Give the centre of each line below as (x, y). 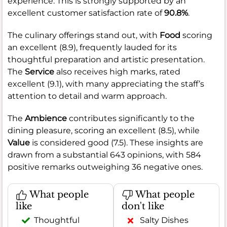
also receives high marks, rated (117, 71)
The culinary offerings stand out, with (84, 35)
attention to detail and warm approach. (87, 96)
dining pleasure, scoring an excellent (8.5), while (104, 130)
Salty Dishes (164, 220)
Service (40, 71)
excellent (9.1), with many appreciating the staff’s (106, 84)
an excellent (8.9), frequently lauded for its (92, 47)
